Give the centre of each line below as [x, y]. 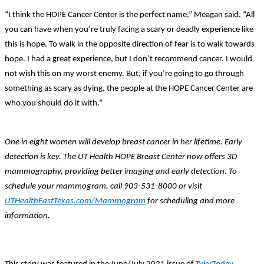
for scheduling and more [190, 201]
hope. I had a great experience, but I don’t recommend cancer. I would [128, 59]
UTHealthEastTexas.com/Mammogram [75, 201]
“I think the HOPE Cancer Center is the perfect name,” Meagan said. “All [130, 15]
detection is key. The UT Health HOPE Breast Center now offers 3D [121, 157]
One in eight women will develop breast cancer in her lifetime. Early [123, 142]
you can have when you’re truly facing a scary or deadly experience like [129, 29]
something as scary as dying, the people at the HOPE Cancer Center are [129, 88]
